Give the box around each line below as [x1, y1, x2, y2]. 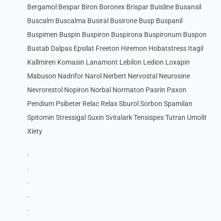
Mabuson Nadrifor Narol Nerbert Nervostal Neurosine [27, 72, 190, 80]
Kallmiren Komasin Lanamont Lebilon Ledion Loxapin [27, 58, 190, 66]
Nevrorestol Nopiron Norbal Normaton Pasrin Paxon [27, 86, 186, 94]
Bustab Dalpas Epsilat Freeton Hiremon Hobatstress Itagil [27, 44, 203, 52]
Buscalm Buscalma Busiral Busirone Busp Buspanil [27, 17, 183, 25]
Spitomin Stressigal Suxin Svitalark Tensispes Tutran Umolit [27, 113, 207, 121]
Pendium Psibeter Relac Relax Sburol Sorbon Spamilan [27, 100, 192, 108]
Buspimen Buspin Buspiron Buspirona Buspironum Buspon [27, 31, 207, 38]
